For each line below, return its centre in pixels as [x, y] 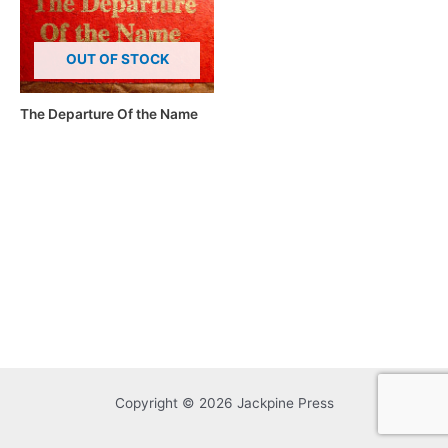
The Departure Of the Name [109, 113]
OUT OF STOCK [117, 58]
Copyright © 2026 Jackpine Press [224, 402]
